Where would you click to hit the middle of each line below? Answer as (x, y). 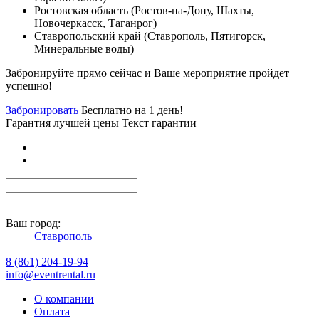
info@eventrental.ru (51, 274)
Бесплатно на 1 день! (132, 110)
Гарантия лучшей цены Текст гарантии (101, 122)
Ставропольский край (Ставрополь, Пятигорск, (150, 36)
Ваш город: (33, 223)
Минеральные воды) (84, 48)
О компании (64, 298)
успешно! (29, 85)
